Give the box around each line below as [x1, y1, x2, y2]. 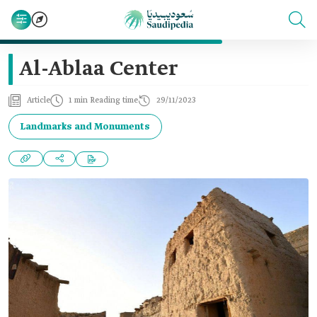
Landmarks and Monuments [21, 120, 150, 133]
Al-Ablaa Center [19, 56, 178, 83]
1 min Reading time [69, 96, 138, 105]
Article [27, 96, 50, 105]
